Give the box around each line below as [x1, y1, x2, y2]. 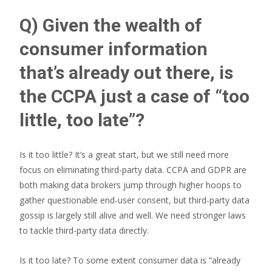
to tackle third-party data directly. [19, 225, 149, 236]
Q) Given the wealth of [19, 15, 202, 36]
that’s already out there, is [19, 62, 233, 83]
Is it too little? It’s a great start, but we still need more [19, 149, 229, 160]
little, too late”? [19, 109, 144, 131]
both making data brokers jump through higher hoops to [19, 179, 242, 191]
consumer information [19, 38, 208, 59]
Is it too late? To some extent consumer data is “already [19, 254, 240, 266]
